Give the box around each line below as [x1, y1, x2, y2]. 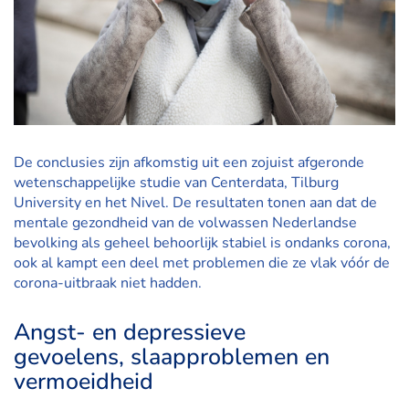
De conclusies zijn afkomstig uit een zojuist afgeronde [14, 152, 364, 173]
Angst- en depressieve [14, 317, 246, 348]
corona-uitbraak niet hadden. [14, 273, 202, 293]
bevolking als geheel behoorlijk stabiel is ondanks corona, [14, 233, 391, 253]
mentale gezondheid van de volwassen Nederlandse [14, 213, 357, 233]
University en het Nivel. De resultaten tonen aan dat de [14, 193, 377, 213]
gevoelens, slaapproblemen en [14, 341, 330, 372]
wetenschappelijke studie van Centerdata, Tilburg [14, 173, 339, 193]
